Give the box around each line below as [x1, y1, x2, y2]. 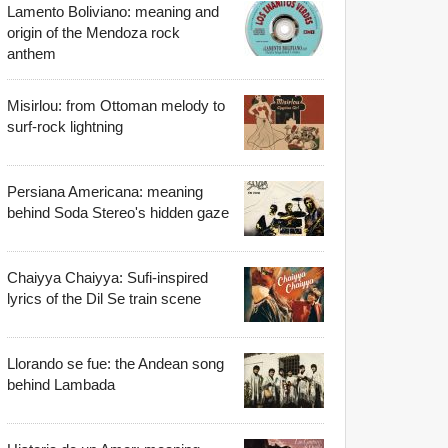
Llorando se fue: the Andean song [7, 354, 224, 372]
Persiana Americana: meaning [7, 182, 203, 200]
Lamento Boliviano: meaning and [7, 2, 219, 20]
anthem [7, 44, 56, 62]
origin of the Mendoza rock [7, 23, 180, 41]
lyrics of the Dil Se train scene [7, 289, 201, 307]
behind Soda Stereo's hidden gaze [7, 203, 229, 221]
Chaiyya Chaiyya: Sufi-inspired [7, 268, 208, 286]
